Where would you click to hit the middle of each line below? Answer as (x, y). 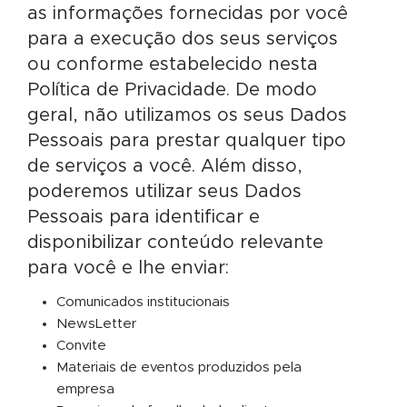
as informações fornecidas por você (188, 14)
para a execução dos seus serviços (183, 39)
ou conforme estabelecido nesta (173, 65)
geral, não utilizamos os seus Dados (187, 115)
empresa (85, 389)
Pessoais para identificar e (144, 217)
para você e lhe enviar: (128, 268)
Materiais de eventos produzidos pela (179, 367)
